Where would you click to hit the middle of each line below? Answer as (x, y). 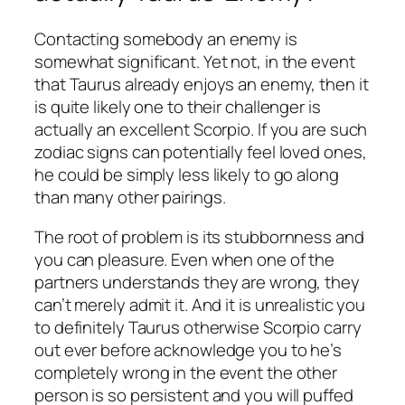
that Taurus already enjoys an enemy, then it (202, 85)
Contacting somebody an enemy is (166, 39)
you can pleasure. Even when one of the (185, 259)
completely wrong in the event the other (186, 372)
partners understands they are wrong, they (197, 282)
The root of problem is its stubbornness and (199, 236)
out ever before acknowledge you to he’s (188, 349)
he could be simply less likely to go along (187, 175)
